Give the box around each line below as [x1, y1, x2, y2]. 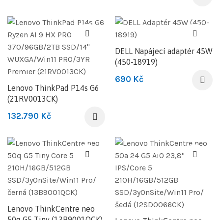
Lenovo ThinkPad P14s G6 [7, 83, 99, 92]
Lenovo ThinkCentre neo [7, 204, 95, 213]
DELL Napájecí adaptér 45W [115, 46, 213, 55]
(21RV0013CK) [7, 94, 58, 103]
